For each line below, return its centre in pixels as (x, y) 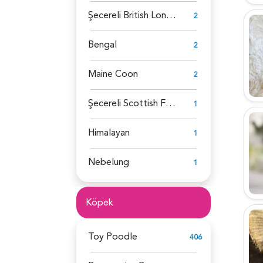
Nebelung (109, 162)
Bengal (102, 44)
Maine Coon (113, 74)
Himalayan (109, 132)
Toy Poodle (113, 236)
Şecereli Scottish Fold (171, 103)
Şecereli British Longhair (171, 15)
